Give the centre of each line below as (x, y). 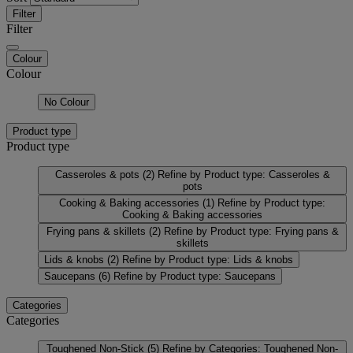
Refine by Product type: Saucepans (195, 276)
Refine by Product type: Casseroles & (243, 174)
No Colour (67, 102)
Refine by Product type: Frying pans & (251, 231)
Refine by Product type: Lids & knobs (208, 259)
